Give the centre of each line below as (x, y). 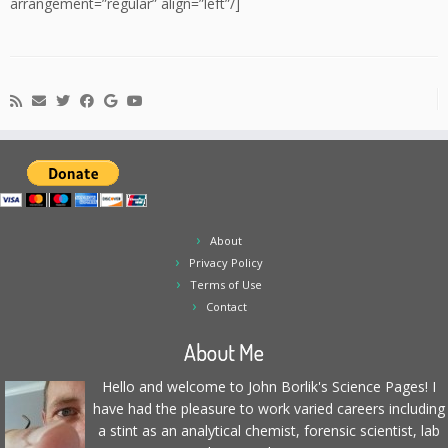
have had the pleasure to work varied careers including (269, 408)
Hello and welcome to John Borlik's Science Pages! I (269, 386)
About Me (224, 352)
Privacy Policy (226, 262)
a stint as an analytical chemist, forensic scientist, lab (269, 430)
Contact (226, 306)
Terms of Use (226, 284)
